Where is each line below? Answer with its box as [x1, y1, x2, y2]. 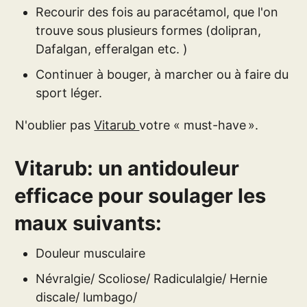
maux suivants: [14, 210, 162, 235]
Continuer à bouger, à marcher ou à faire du [36, 66, 289, 82]
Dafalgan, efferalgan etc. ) [36, 41, 188, 56]
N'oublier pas [15, 117, 95, 132]
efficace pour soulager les [14, 183, 267, 208]
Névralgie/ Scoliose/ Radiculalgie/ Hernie [36, 271, 268, 286]
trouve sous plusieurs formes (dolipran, [36, 23, 262, 38]
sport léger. [36, 85, 103, 100]
